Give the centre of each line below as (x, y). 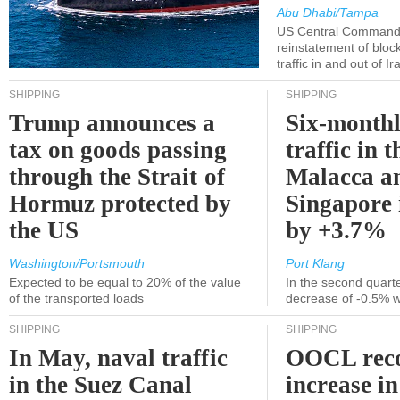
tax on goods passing (118, 150)
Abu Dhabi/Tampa (328, 12)
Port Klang (315, 263)
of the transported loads (76, 298)
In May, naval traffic (118, 358)
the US (44, 230)
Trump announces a (112, 123)
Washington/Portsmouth (77, 263)
